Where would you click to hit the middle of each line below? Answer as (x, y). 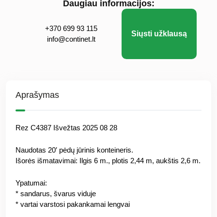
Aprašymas (37, 95)
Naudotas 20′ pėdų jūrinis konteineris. (74, 150)
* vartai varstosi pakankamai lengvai (73, 204)
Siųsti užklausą (159, 34)
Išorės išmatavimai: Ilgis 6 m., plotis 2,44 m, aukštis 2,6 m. (108, 161)
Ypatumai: (31, 183)
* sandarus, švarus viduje (56, 194)
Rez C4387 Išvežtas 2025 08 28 (66, 128)
